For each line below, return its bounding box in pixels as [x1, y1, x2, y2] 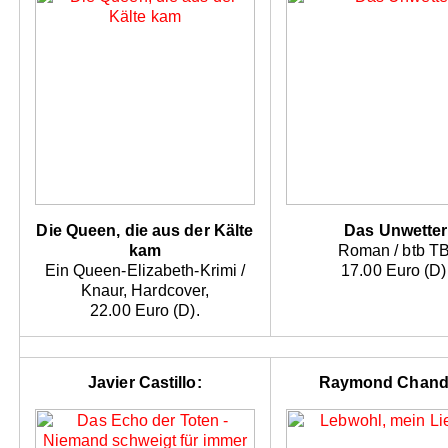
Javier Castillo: [88, 374, 202, 392]
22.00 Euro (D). [90, 302, 200, 320]
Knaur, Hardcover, [80, 282, 210, 300]
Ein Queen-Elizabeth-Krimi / [44, 262, 246, 280]
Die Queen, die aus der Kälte [36, 222, 254, 240]
